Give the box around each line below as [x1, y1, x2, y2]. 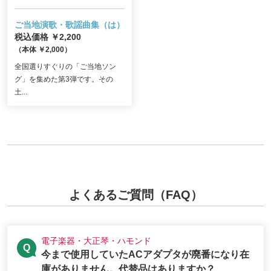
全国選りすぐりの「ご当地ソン [15, 62, 116, 71]
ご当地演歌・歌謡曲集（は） [15, 19, 125, 30]
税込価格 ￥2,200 [15, 32, 81, 42]
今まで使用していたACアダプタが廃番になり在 [41, 249, 249, 260]
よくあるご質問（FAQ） [68, 188, 203, 201]
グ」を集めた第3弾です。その [15, 74, 113, 83]
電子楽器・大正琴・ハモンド [41, 236, 151, 246]
